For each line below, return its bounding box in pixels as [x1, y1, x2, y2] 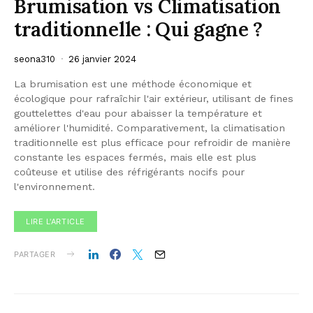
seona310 [14, 53, 55, 64]
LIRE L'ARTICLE [26, 216, 85, 226]
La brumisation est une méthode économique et [14, 78, 252, 89]
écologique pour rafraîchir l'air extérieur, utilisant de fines [14, 92, 293, 104]
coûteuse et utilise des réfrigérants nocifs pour [14, 166, 245, 177]
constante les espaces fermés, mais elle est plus [14, 151, 256, 163]
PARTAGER [14, 249, 56, 259]
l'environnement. [14, 180, 95, 192]
